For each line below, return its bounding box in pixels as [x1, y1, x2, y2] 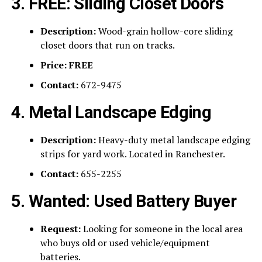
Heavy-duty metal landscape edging [95, 133, 250, 147]
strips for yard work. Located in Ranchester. [40, 147, 225, 161]
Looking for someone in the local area [80, 222, 243, 236]
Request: [40, 222, 81, 236]
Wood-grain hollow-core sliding [95, 25, 233, 38]
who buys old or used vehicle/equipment [40, 236, 210, 250]
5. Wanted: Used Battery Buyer [11, 191, 236, 212]
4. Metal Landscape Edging [11, 102, 212, 123]
